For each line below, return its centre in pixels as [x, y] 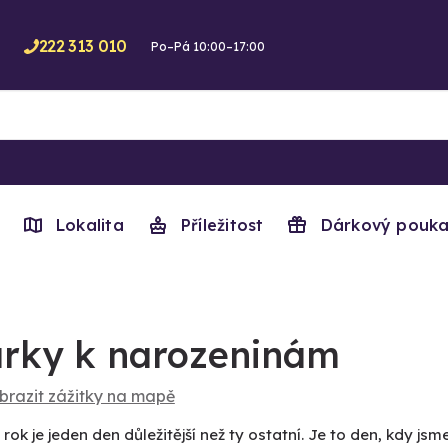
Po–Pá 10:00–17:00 [207, 46]
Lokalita [90, 225]
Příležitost [222, 225]
